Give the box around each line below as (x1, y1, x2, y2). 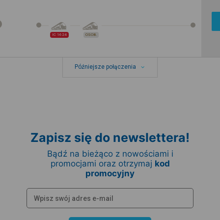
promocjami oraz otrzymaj (50, 159, 155, 168)
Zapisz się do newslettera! (30, 130, 190, 145)
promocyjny (85, 168, 135, 178)
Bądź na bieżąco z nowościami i (47, 149, 173, 159)
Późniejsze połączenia (74, 63, 136, 70)
